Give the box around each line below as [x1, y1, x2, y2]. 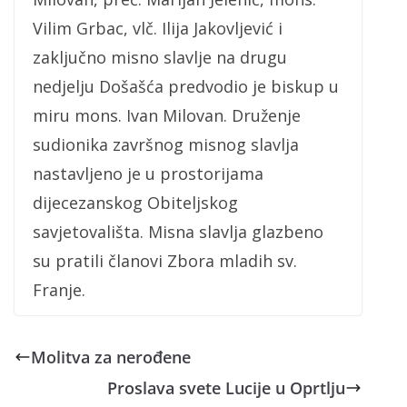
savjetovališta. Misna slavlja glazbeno [33, 220, 323, 243]
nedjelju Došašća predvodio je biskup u [33, 74, 339, 97]
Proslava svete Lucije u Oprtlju [107, 376, 346, 399]
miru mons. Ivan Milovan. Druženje [33, 104, 301, 126]
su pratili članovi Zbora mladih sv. [33, 249, 297, 272]
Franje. [33, 278, 85, 301]
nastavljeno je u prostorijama [33, 162, 263, 184]
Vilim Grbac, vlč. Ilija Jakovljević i [33, 16, 283, 39]
